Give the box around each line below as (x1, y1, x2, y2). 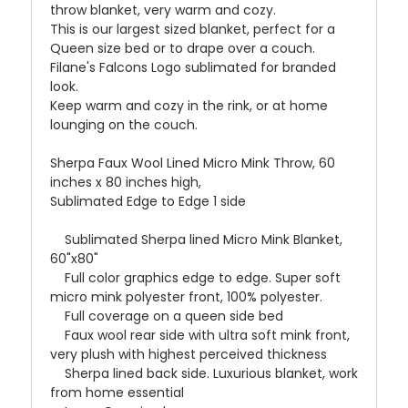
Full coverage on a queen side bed (50, 307, 283, 326)
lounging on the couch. (50, 116, 198, 135)
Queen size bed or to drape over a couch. (50, 39, 319, 58)
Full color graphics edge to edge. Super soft (50, 269, 341, 288)
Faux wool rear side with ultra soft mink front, (50, 326, 350, 345)
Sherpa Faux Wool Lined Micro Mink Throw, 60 (50, 154, 335, 173)
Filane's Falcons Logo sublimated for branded (50, 58, 336, 77)
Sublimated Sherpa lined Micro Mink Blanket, (50, 230, 342, 250)
